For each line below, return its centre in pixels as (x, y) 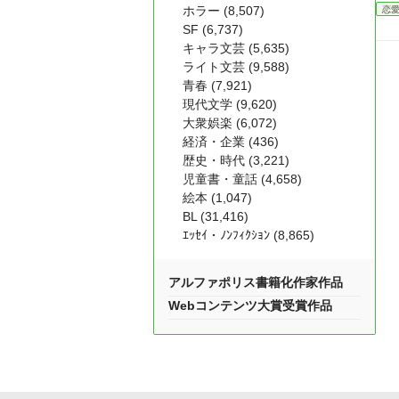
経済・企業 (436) (231, 142)
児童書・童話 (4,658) (242, 179)
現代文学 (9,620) (230, 104)
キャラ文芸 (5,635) (236, 48)
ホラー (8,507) (224, 11)
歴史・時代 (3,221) (236, 160)
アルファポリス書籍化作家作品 (256, 282)
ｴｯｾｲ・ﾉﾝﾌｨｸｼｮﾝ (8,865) (248, 235)
